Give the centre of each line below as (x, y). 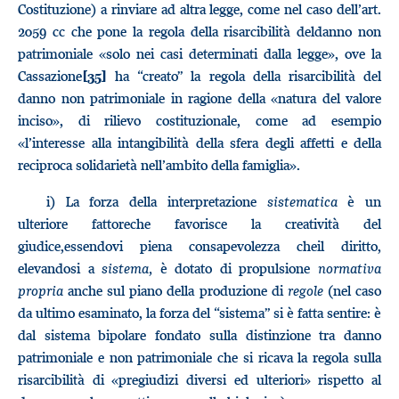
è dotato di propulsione (236, 268)
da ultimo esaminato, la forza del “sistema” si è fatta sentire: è (199, 313)
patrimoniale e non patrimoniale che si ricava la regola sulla (199, 357)
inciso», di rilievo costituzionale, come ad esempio (199, 120)
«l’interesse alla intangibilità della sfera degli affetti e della (199, 142)
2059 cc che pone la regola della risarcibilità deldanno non (199, 31)
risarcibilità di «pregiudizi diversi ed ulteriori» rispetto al (199, 379)
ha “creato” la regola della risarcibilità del (244, 76)
